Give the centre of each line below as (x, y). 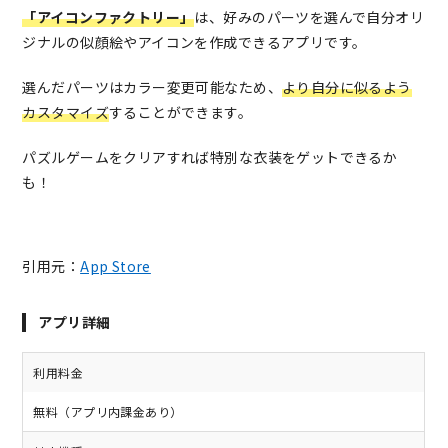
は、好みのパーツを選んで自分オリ (309, 17)
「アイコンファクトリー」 (108, 17)
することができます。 (180, 112)
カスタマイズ (65, 112)
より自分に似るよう (346, 87)
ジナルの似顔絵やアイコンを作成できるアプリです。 (194, 42)
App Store (115, 266)
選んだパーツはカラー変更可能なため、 (152, 87)
